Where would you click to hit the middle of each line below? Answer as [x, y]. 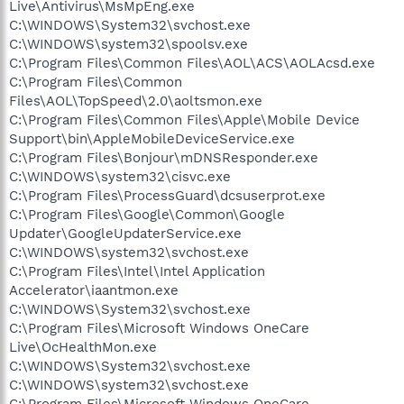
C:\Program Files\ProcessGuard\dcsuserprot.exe [167, 195]
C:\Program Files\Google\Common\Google [147, 214]
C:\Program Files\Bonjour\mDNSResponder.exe [164, 157]
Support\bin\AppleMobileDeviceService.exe [152, 138]
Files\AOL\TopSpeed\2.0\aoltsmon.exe [136, 101]
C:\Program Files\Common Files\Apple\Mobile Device [184, 119]
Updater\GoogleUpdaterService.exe [125, 233]
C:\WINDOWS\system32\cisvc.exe [120, 176]
